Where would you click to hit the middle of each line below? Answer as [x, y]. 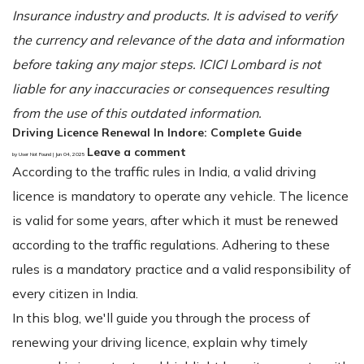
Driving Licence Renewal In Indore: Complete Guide [157, 132]
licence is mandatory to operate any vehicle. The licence [180, 195]
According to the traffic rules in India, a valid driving [164, 171]
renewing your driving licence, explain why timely [160, 342]
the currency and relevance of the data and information [178, 39]
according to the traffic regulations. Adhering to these [171, 244]
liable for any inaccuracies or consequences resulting [171, 88]
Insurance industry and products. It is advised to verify [174, 15]
